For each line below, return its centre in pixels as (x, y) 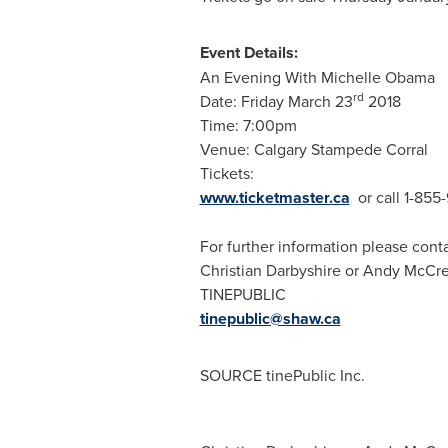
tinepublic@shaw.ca (270, 318)
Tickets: (226, 173)
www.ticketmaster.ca (274, 197)
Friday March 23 (296, 101)
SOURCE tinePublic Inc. (282, 375)
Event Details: (248, 52)
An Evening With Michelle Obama (317, 77)
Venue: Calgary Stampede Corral (313, 149)
